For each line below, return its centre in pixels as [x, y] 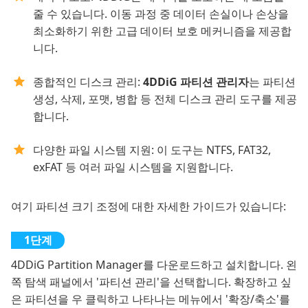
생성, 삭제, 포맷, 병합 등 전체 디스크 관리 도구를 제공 [165, 99]
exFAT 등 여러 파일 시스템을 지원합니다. [133, 167]
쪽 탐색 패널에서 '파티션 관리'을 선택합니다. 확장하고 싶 [151, 282]
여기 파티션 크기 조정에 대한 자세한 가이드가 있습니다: [148, 206]
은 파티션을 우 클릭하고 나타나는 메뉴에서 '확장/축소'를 [151, 299]
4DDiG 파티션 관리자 [196, 82]
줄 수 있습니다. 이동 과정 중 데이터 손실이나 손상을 [161, 14]
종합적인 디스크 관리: [88, 82]
